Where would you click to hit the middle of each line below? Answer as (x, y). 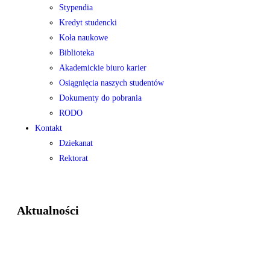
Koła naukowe (83, 37)
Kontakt (49, 128)
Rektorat (74, 158)
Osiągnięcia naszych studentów (111, 83)
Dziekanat (76, 143)
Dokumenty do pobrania (100, 98)
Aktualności (48, 211)
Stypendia (76, 7)
